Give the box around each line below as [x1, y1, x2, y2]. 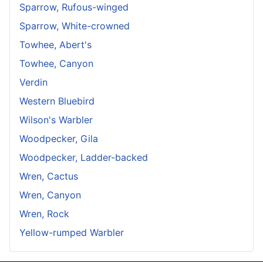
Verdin [19, 76, 48, 89]
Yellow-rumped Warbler [19, 227, 124, 239]
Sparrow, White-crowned [19, 20, 130, 32]
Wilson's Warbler [19, 114, 93, 126]
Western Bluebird [19, 95, 95, 107]
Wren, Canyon [19, 189, 81, 201]
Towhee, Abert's [19, 39, 92, 51]
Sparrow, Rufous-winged [19, 1, 129, 14]
